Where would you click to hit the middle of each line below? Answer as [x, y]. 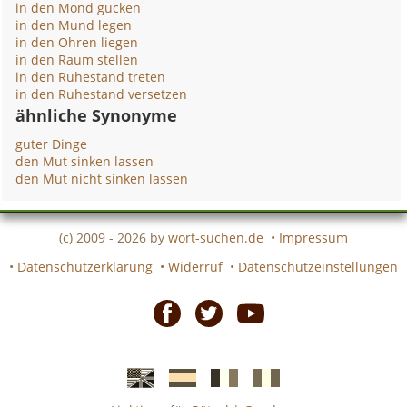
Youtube [257, 352]
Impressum [313, 237]
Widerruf [195, 266]
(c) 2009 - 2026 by [114, 237]
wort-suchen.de [216, 237]
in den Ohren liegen [77, 42]
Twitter [211, 352]
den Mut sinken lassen [85, 161]
